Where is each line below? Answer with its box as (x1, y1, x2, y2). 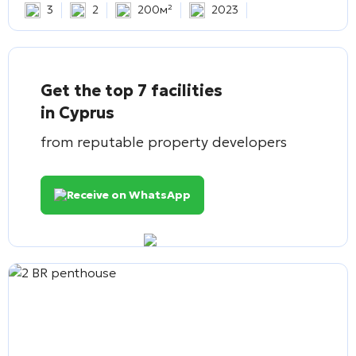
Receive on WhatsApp (67, 187, 191, 202)
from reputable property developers (41, 132, 287, 151)
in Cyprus (41, 102, 114, 123)
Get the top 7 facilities (41, 79, 222, 101)
